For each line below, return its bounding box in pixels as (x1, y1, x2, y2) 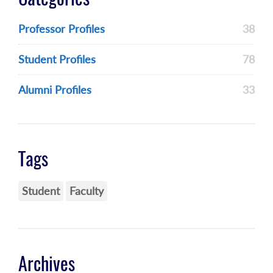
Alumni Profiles (18, 83, 91, 96)
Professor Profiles (18, 22, 105, 35)
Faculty (69, 184, 104, 197)
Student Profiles (18, 52, 96, 66)
